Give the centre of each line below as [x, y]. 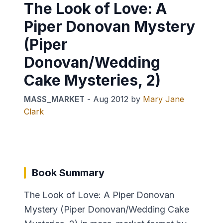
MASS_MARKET [54, 99]
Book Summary [68, 172]
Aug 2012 [111, 99]
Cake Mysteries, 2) [92, 80]
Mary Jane [164, 99]
